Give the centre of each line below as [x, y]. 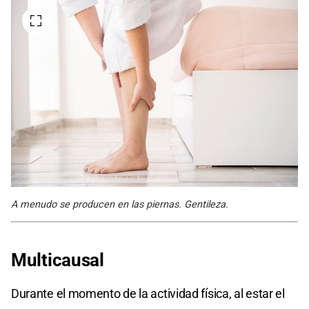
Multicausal [58, 260]
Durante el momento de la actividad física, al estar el [148, 293]
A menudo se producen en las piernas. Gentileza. [120, 204]
